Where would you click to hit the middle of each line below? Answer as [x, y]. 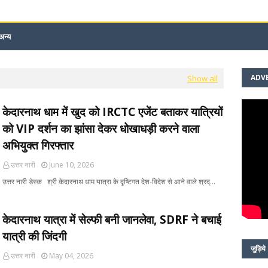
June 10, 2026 [71, 165]
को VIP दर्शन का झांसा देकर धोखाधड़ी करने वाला [101, 129]
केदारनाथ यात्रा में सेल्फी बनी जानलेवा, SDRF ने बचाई [112, 220]
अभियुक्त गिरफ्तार [38, 145]
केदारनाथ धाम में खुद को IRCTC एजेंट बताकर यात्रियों [112, 112]
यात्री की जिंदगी [34, 236]
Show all [202, 78]
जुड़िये [258, 249]
